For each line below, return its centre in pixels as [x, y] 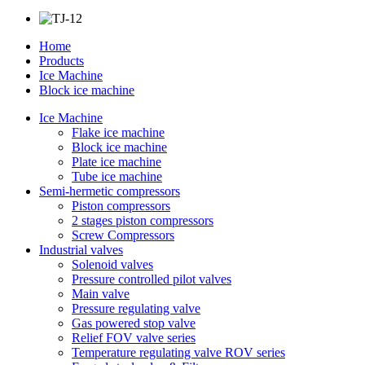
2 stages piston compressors [143, 220]
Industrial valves [81, 250]
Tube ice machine [117, 176]
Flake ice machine [118, 132]
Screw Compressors [123, 235]
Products [62, 61]
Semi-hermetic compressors [110, 191]
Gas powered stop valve [134, 323]
